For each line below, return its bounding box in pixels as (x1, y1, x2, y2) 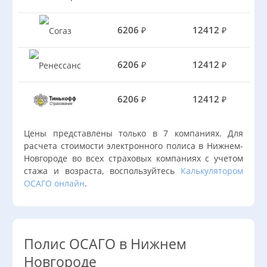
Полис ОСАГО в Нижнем (24, 235, 187, 253)
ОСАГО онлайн (24, 178, 85, 189)
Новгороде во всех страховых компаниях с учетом (24, 153, 243, 164)
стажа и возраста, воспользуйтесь (24, 165, 181, 176)
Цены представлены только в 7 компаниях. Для (24, 128, 243, 139)
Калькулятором (181, 165, 243, 176)
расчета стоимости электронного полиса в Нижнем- (24, 140, 243, 151)
